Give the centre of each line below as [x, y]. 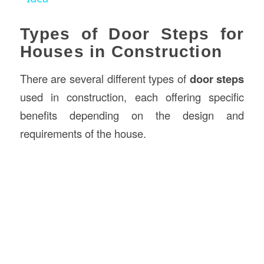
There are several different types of [105, 79]
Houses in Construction [121, 51]
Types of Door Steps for [132, 34]
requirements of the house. [83, 133]
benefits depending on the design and [132, 115]
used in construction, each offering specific [132, 97]
